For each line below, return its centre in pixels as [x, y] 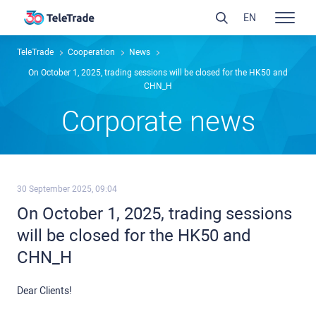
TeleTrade [35, 53]
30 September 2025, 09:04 [67, 189]
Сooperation [91, 53]
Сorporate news [158, 122]
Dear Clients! [44, 291]
